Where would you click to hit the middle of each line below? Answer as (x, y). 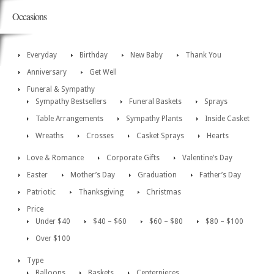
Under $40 (53, 222)
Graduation (157, 175)
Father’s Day (220, 175)
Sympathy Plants (154, 119)
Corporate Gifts (133, 158)
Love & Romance (55, 158)
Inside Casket (227, 119)
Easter (37, 175)
